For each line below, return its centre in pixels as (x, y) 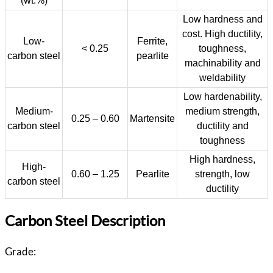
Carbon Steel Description (85, 220)
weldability (222, 78)
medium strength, (222, 111)
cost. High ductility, (222, 34)
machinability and (222, 63)
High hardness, (222, 159)
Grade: (20, 251)
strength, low (222, 174)
